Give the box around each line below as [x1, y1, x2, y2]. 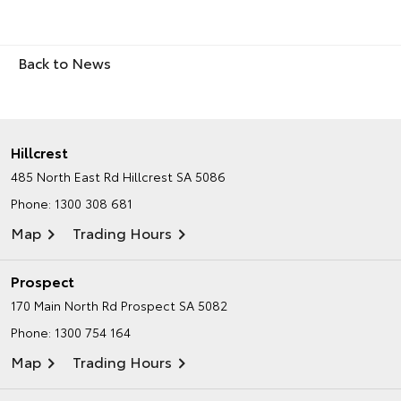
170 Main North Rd [11, 295, 117, 314]
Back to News [18, 51, 111, 73]
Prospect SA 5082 [121, 295, 227, 314]
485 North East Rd [11, 166, 119, 185]
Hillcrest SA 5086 [123, 166, 226, 185]
